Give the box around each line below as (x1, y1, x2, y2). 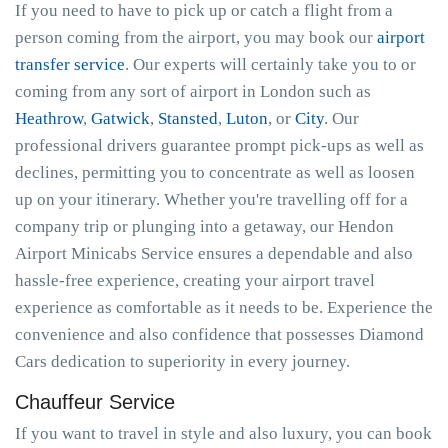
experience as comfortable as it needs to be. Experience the (15, 298, 433, 317)
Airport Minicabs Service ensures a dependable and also (15, 244, 413, 263)
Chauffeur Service (15, 391, 175, 413)
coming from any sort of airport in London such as (15, 82, 371, 101)
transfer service (15, 55, 125, 74)
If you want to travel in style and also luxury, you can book (15, 424, 432, 443)
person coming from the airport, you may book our (15, 28, 377, 47)
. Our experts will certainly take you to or (125, 55, 416, 74)
